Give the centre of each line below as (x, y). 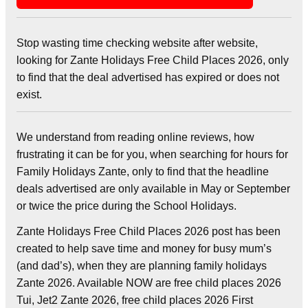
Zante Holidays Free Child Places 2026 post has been (148, 231)
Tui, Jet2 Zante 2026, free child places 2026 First (135, 300)
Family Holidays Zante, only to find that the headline (143, 171)
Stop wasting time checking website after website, (137, 43)
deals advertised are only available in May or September (153, 188)
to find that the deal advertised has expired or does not (148, 77)
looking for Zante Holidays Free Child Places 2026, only (153, 60)
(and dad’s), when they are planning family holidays (142, 265)
